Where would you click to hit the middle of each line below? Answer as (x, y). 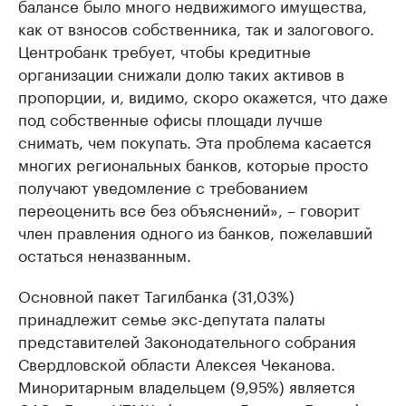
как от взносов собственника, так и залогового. (196, 28)
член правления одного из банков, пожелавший (195, 232)
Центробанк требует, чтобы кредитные (164, 50)
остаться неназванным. (105, 254)
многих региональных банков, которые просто (193, 164)
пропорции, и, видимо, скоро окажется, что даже (203, 96)
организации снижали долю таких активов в (181, 73)
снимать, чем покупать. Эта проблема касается (195, 141)
